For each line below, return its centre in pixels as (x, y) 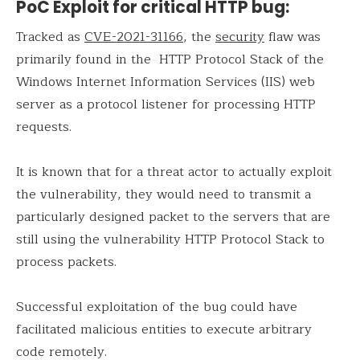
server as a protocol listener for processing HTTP (166, 105)
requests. (44, 127)
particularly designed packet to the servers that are (173, 217)
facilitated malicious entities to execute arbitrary (164, 330)
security (240, 37)
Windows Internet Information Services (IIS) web (166, 82)
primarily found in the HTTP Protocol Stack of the (170, 60)
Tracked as (50, 37)
